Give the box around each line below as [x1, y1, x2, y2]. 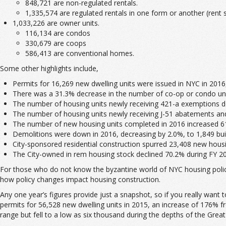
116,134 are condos [25, 28, 90, 38]
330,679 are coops [25, 38, 86, 48]
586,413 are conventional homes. [25, 48, 134, 58]
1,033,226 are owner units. [13, 18, 99, 28]
